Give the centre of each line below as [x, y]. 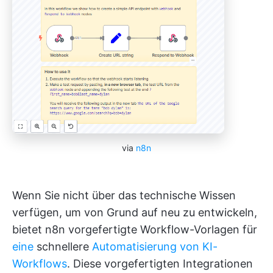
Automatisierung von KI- [155, 246]
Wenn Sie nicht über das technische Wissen [124, 195]
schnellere [63, 246]
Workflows [40, 263]
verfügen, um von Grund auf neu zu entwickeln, [135, 212]
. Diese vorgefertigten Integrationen [160, 263]
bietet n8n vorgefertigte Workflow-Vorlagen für [135, 229]
